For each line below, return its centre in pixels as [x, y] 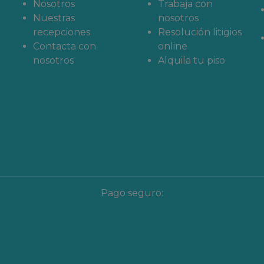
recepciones [62, 32]
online [173, 46]
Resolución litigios [200, 32]
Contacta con [65, 46]
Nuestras [54, 18]
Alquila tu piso [192, 60]
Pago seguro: [132, 193]
